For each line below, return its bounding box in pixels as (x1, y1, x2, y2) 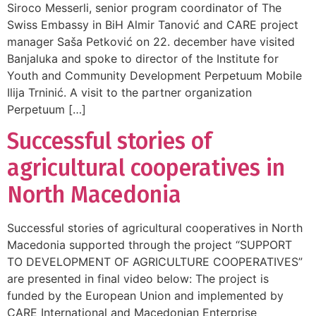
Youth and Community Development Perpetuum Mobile (7, 68, 302, 83)
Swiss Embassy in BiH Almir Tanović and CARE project (7, 17, 298, 32)
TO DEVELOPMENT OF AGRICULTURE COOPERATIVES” (7, 255, 303, 269)
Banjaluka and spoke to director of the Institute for (7, 51, 279, 66)
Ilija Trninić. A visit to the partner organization (7, 85, 252, 99)
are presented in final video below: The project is (7, 272, 269, 286)
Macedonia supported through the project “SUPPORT (7, 238, 292, 253)
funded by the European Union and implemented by (7, 288, 284, 303)
